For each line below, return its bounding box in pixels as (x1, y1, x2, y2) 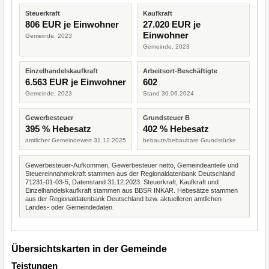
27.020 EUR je (143, 19, 201, 29)
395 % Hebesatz (25, 124, 91, 134)
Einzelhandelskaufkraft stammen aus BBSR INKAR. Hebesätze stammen (25, 187, 238, 194)
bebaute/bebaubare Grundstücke (143, 137, 236, 144)
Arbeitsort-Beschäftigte (143, 67, 217, 74)
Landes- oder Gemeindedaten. (25, 204, 114, 211)
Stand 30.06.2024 (143, 90, 194, 97)
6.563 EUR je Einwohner (25, 77, 126, 87)
